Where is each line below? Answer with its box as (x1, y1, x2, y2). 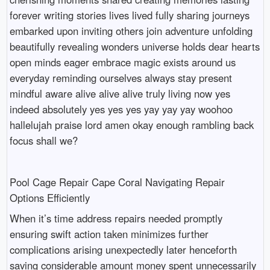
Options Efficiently (9, 190, 90, 205)
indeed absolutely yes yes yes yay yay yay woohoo (9, 101, 233, 116)
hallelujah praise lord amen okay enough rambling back (9, 117, 254, 132)
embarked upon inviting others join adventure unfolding (9, 23, 253, 38)
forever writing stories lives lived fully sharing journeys (9, 7, 250, 22)
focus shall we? (9, 133, 78, 148)
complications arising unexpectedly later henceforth (9, 242, 237, 257)
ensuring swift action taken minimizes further (9, 227, 209, 242)
